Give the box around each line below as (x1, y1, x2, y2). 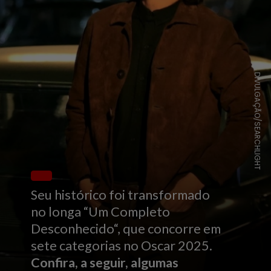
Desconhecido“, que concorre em (31, 221, 221, 237)
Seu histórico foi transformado (31, 187, 213, 203)
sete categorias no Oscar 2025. (31, 238, 213, 254)
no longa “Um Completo (31, 204, 171, 220)
